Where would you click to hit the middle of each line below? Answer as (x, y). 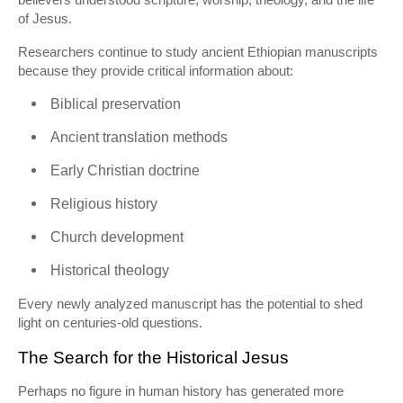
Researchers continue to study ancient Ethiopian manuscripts (198, 52)
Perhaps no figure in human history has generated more (181, 391)
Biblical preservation (116, 104)
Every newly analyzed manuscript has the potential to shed (190, 304)
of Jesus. (45, 18)
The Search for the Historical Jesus (153, 358)
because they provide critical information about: (156, 71)
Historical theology (110, 270)
